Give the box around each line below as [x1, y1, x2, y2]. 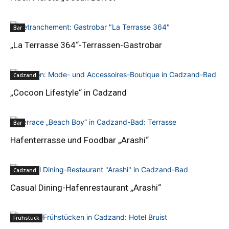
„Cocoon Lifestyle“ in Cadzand [10, 87, 127, 98]
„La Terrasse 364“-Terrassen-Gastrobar [10, 39, 162, 50]
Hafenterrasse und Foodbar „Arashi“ [10, 134, 149, 145]
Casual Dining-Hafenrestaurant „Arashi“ [10, 182, 161, 193]
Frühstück [13, 214, 39, 221]
